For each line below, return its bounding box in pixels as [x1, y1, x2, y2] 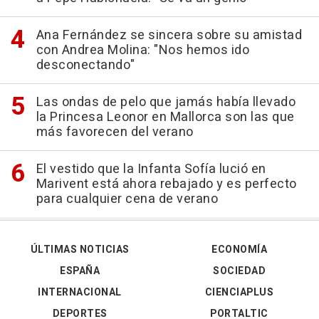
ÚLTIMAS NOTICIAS [30, 242, 130, 258]
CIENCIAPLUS [204, 285, 274, 300]
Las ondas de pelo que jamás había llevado [36, 93, 296, 113]
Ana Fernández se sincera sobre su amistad [36, 26, 302, 46]
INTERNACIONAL [38, 285, 122, 300]
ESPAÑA [60, 263, 100, 279]
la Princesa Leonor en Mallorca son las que [36, 108, 295, 127]
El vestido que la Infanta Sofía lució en [36, 159, 266, 179]
